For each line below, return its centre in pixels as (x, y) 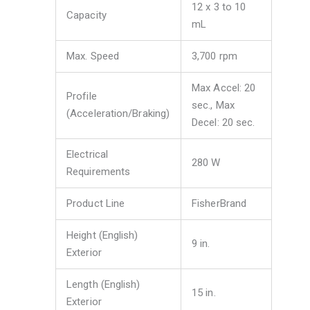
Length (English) (103, 284)
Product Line (96, 203)
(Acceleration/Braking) (118, 113)
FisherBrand (219, 203)
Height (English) (102, 235)
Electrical (87, 154)
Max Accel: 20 (224, 88)
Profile (82, 96)
